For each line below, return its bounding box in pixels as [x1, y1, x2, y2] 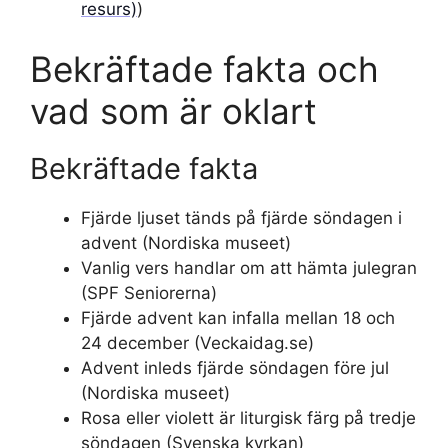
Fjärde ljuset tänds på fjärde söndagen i [81, 207, 402, 228]
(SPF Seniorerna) [81, 282, 217, 303]
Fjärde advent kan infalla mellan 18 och [81, 307, 395, 328]
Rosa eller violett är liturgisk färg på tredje [81, 407, 416, 428]
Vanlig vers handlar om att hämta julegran [81, 257, 417, 278]
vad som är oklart [30, 89, 317, 132]
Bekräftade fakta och [30, 47, 379, 90]
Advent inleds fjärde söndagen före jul [81, 357, 389, 378]
